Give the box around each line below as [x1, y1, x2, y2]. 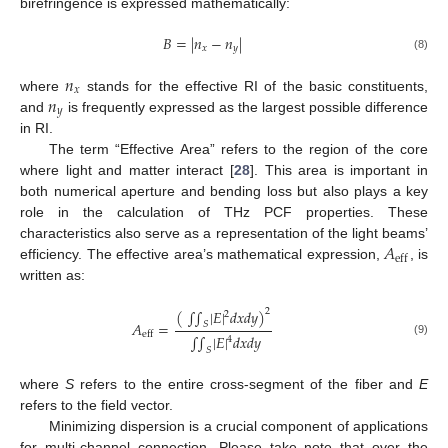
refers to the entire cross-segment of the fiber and [74, 376, 420, 393]
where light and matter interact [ [20, 161, 234, 178]
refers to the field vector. [20, 397, 173, 414]
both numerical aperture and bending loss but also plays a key [20, 182, 428, 199]
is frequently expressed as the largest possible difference [63, 98, 429, 115]
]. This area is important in [250, 161, 428, 178]
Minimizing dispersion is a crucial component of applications [48, 418, 428, 435]
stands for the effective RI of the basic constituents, [80, 77, 428, 94]
